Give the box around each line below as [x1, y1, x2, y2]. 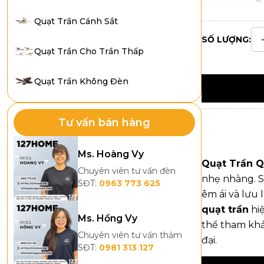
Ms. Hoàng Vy [78, 148, 144, 160]
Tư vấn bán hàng [58, 116, 150, 129]
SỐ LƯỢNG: [202, 34, 251, 45]
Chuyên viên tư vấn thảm [78, 230, 183, 241]
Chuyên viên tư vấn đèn [78, 166, 176, 177]
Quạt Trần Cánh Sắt [34, 15, 118, 27]
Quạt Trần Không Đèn [34, 75, 128, 87]
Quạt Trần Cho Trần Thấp [34, 45, 144, 57]
